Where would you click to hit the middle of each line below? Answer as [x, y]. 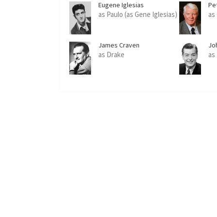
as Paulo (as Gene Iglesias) [138, 14]
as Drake [111, 54]
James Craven [119, 45]
